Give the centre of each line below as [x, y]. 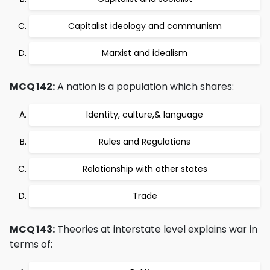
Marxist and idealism [145, 53]
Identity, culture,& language [145, 115]
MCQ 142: [32, 86]
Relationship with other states [145, 169]
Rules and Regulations [145, 142]
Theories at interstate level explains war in [156, 229]
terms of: [31, 244]
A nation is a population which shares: [144, 86]
